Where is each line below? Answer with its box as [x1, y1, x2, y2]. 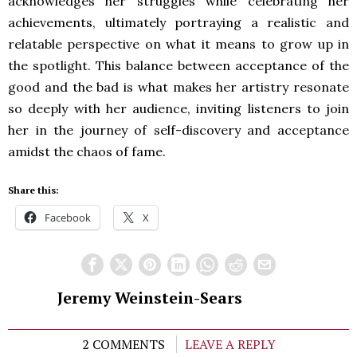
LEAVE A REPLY [184, 335, 276, 354]
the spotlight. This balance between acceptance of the [8, 57, 349, 74]
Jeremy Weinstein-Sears [57, 288, 242, 309]
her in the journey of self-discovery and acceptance [8, 122, 349, 139]
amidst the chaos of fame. [8, 143, 166, 160]
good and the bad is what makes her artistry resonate [8, 79, 349, 96]
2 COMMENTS [81, 335, 165, 354]
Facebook [45, 210, 91, 226]
